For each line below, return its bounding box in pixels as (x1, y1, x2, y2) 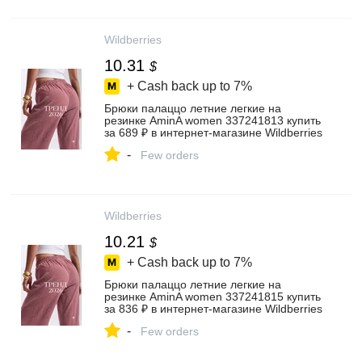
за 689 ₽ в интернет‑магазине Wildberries (104, 126, 322, 139)
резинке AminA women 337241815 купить (104, 290, 321, 303)
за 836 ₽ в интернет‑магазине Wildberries (104, 302, 322, 315)
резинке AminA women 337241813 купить (104, 114, 321, 127)
